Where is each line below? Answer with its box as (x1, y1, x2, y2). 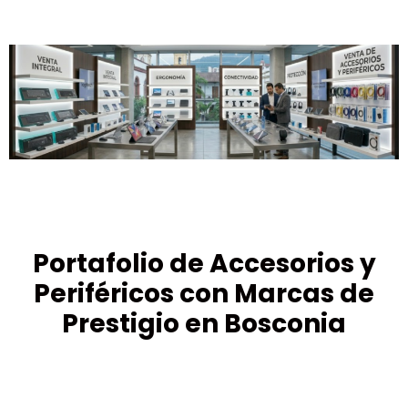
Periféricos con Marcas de (34, 275, 374, 311)
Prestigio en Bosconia (62, 305, 346, 342)
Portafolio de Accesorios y (32, 245, 376, 281)
